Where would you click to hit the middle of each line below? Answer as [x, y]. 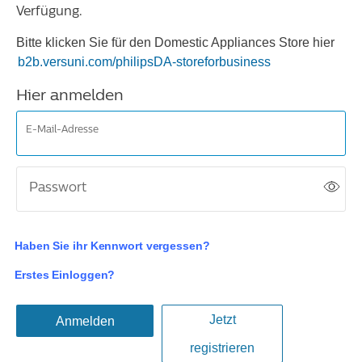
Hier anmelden [70, 95]
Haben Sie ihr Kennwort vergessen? [112, 246]
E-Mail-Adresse [62, 129]
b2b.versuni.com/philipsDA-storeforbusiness [144, 62]
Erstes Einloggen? [65, 275]
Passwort [58, 187]
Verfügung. [49, 11]
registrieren [222, 348]
